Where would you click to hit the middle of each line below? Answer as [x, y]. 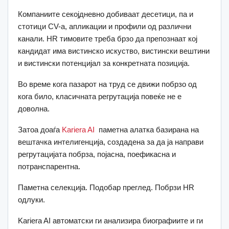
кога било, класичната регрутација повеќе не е [100, 96]
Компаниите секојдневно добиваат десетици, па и [106, 14]
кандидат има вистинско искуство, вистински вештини [114, 51]
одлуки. [31, 199]
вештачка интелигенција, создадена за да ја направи [111, 142]
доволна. [34, 108]
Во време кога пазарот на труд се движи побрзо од [107, 84]
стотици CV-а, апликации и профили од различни [105, 26]
